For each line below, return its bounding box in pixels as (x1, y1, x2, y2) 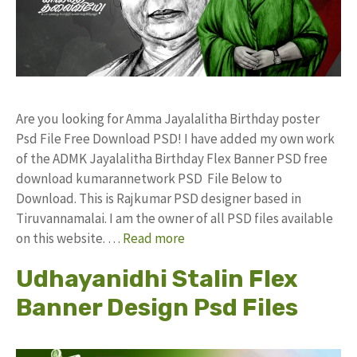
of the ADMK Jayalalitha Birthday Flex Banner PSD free (16, 150, 328, 167)
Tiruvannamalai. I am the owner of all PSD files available (16, 210, 333, 227)
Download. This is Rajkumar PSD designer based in (16, 190, 301, 207)
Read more (123, 229, 185, 247)
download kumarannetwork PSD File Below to (16, 170, 282, 187)
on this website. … (16, 229, 123, 247)
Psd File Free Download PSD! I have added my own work (16, 130, 335, 147)
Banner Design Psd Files (16, 293, 298, 322)
